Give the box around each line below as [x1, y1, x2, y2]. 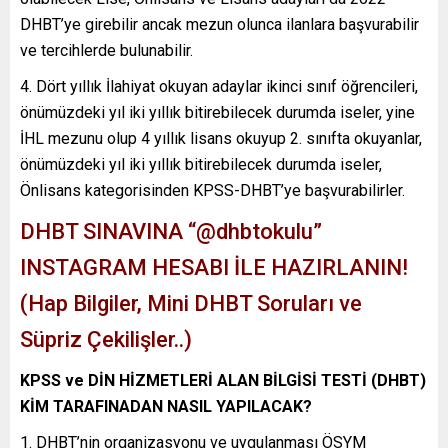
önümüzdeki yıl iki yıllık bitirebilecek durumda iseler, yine [20, 102, 415, 122]
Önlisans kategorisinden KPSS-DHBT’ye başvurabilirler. [20, 180, 405, 200]
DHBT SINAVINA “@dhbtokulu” [20, 218, 322, 244]
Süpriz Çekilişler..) [20, 326, 192, 352]
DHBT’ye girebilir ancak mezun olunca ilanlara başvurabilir [20, 14, 419, 34]
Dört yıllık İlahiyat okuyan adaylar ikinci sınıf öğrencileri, [36, 76, 418, 96]
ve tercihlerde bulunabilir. [20, 40, 193, 60]
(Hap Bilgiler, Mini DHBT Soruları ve [20, 290, 362, 316]
